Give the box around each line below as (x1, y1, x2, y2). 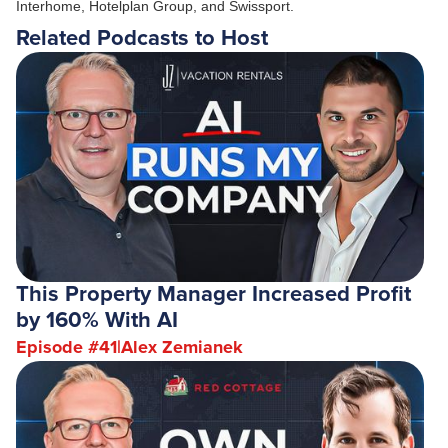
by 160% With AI (16, 306, 178, 334)
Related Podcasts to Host (16, 25, 268, 53)
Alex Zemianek (121, 335, 243, 358)
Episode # (16, 335, 99, 358)
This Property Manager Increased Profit (16, 280, 411, 308)
